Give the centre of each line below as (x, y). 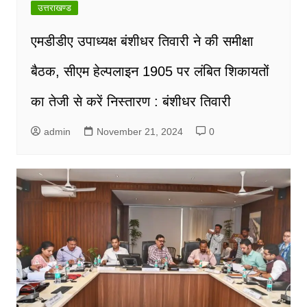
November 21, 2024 (139, 131)
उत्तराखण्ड (54, 8)
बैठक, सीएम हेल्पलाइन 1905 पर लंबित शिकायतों (150, 71)
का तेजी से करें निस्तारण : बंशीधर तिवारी (131, 101)
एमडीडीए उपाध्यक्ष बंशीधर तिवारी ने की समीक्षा (142, 41)
